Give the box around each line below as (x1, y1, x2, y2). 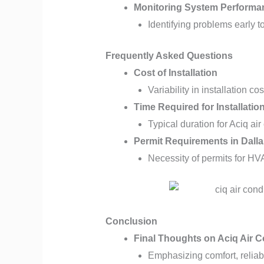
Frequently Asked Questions (105, 50, 233, 61)
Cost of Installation (133, 67, 217, 78)
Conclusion (105, 216, 157, 227)
